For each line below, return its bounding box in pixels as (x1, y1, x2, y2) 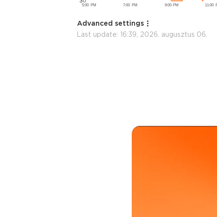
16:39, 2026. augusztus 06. (120, 30, 207, 38)
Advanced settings (77, 19, 144, 27)
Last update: (77, 30, 120, 38)
